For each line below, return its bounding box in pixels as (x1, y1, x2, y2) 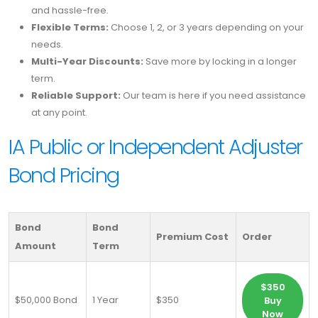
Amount (15, 239, 56, 253)
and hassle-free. (31, 4, 109, 18)
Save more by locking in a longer (143, 55, 297, 69)
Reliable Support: (31, 89, 121, 103)
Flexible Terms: (31, 21, 109, 35)
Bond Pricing (9, 161, 119, 190)
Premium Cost (156, 230, 229, 244)
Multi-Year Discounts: (31, 55, 143, 69)
